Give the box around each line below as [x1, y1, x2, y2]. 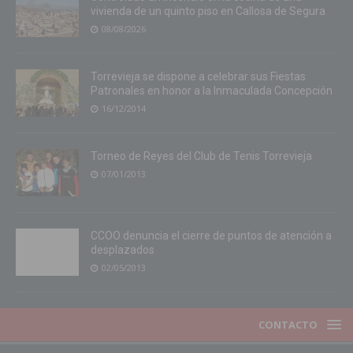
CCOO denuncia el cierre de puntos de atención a [91, 229, 332, 243]
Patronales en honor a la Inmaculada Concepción [91, 84, 333, 98]
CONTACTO [258, 318, 318, 333]
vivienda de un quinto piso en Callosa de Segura [91, 5, 325, 18]
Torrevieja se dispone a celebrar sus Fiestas [91, 70, 306, 84]
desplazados [91, 243, 154, 257]
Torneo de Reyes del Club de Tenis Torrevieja [91, 150, 312, 163]
